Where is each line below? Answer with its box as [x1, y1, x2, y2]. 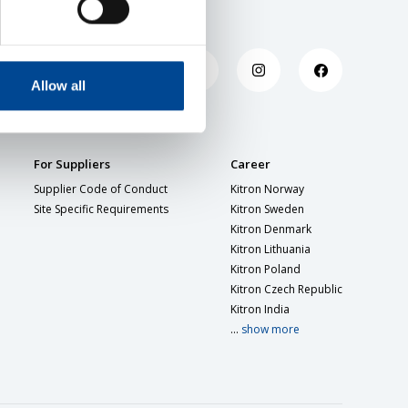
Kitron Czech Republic [229, 281, 342, 297]
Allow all [30, 77, 86, 94]
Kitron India [229, 301, 290, 317]
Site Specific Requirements [33, 201, 168, 217]
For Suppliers [33, 156, 110, 172]
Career [229, 156, 270, 172]
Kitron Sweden [229, 201, 304, 217]
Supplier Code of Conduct [33, 181, 168, 197]
